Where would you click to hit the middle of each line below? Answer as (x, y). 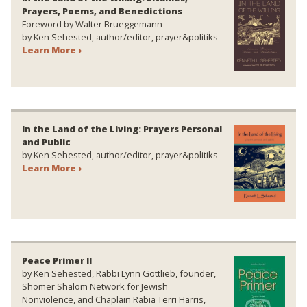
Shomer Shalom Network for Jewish (95, 287)
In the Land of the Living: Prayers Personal (122, 129)
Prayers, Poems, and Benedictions (102, 11)
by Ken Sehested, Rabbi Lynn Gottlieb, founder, (119, 274)
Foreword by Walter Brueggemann (92, 24)
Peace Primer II (57, 261)
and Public (46, 142)
